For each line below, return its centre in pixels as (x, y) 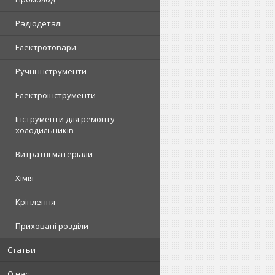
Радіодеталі (39, 23)
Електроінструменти (56, 95)
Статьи (21, 250)
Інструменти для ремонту (65, 119)
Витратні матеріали (54, 154)
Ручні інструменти (51, 71)
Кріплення (35, 202)
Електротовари (46, 47)
